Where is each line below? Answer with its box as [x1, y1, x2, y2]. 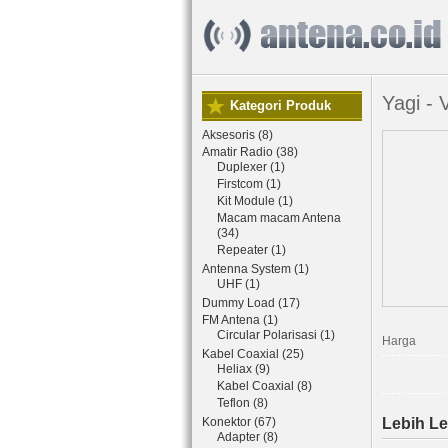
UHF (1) [217, 277, 260, 291]
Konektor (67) [202, 415, 276, 429]
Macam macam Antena [217, 211, 341, 225]
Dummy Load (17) [202, 296, 300, 310]
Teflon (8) [217, 396, 268, 410]
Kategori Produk [230, 98, 331, 113]
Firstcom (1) [217, 177, 281, 191]
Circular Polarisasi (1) [217, 328, 335, 342]
